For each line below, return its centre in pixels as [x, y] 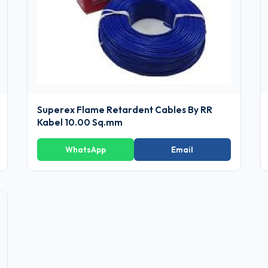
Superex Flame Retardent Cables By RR [125, 109]
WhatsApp [86, 149]
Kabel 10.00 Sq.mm [80, 122]
